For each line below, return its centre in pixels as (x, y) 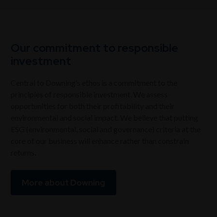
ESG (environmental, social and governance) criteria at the (106, 129)
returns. (23, 152)
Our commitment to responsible (95, 47)
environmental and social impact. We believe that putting (105, 117)
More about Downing (64, 182)
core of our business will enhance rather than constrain (100, 140)
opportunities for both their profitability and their (93, 106)
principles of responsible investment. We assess (89, 94)
